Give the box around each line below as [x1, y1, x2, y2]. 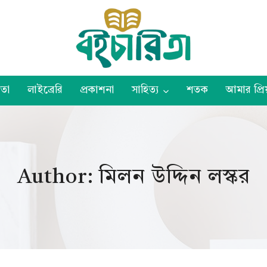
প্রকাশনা [79, 85, 114, 96]
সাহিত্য [131, 85, 160, 96]
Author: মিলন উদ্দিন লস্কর [17, 167, 250, 188]
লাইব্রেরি [27, 85, 63, 96]
